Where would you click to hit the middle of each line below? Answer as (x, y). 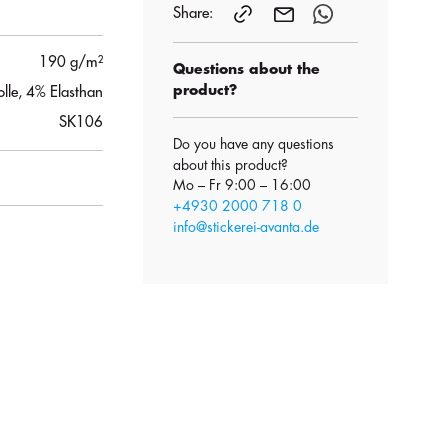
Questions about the (246, 69)
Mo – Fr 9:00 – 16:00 (242, 185)
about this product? (230, 165)
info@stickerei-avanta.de (246, 227)
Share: (193, 13)
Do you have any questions (253, 144)
